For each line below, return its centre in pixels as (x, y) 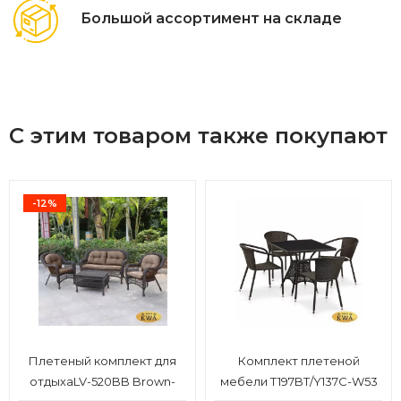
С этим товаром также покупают (198, 136)
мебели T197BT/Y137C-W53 (299, 382)
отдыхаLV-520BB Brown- (102, 382)
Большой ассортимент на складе (211, 18)
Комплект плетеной (299, 361)
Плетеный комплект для (102, 361)
